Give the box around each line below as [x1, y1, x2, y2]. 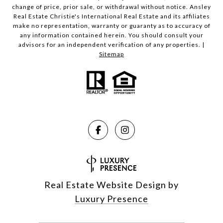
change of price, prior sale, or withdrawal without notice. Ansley [12, 2, 211, 10]
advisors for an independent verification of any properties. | [18, 40, 205, 48]
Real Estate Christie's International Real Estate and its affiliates [13, 12, 210, 20]
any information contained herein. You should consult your [19, 31, 204, 39]
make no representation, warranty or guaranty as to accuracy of [12, 21, 211, 29]
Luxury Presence [75, 193, 148, 204]
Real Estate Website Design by [44, 179, 179, 190]
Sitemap [99, 50, 124, 58]
